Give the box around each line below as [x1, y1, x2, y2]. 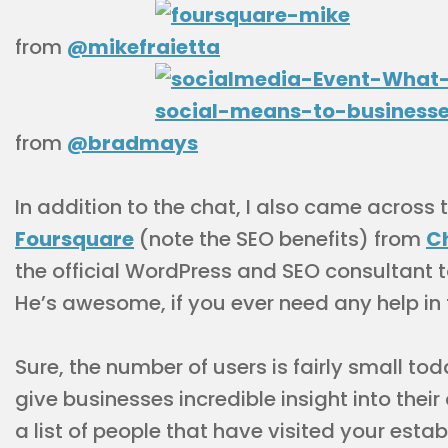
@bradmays [67, 129, 198, 157]
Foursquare [15, 225, 134, 253]
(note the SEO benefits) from [134, 225, 426, 253]
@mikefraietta [67, 33, 220, 61]
